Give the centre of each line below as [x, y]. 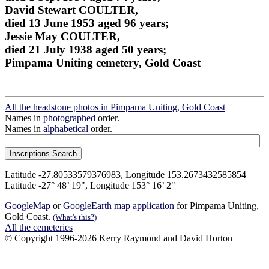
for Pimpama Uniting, [218, 206]
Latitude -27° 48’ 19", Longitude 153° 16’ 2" [90, 186]
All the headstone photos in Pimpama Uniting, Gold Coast [115, 107]
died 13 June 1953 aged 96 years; [87, 23]
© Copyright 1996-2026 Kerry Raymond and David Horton [119, 238]
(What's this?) [75, 217]
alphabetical [66, 129]
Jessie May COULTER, [62, 36]
